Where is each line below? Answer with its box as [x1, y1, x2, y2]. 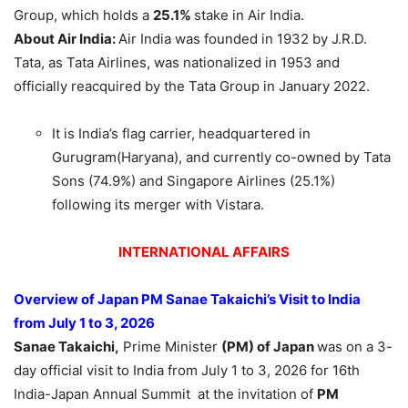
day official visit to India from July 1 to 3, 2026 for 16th [14, 362, 360, 380]
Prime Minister [119, 338, 221, 356]
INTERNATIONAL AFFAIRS [118, 243, 290, 261]
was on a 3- [317, 338, 393, 356]
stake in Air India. [194, 6, 304, 25]
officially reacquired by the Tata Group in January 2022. [14, 77, 370, 96]
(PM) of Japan [221, 338, 317, 356]
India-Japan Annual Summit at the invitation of [14, 385, 317, 403]
